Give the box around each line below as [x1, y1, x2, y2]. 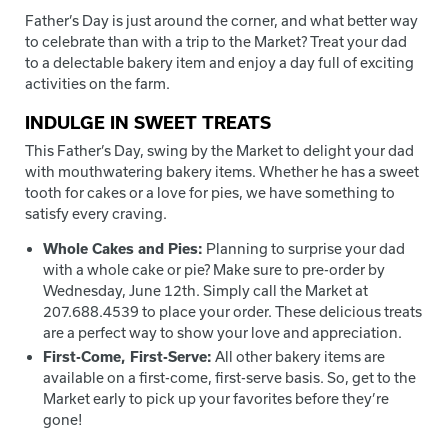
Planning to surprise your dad [203, 239, 406, 257]
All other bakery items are [212, 348, 386, 366]
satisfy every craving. [25, 204, 167, 222]
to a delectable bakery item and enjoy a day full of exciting [25, 54, 414, 71]
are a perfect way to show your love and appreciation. [43, 323, 403, 341]
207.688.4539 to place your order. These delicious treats [43, 302, 423, 320]
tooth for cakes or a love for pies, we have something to [25, 183, 395, 201]
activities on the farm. [25, 75, 170, 92]
